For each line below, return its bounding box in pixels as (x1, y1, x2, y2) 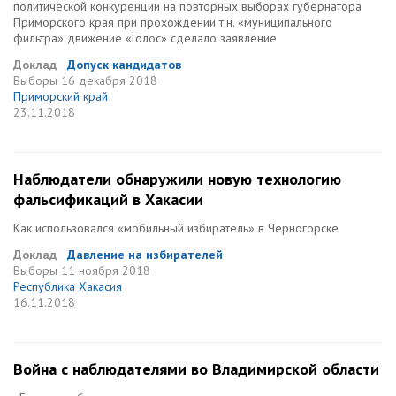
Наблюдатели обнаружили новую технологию (13, 169, 341, 189)
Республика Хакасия (13, 278, 122, 294)
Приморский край (13, 88, 108, 104)
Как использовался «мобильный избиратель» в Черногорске (13, 220, 339, 236)
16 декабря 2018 (61, 72, 157, 88)
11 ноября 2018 (61, 263, 150, 278)
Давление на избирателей (67, 247, 223, 263)
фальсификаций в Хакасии (13, 189, 203, 209)
